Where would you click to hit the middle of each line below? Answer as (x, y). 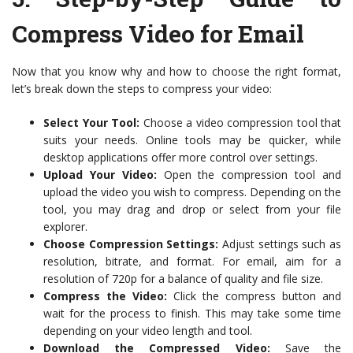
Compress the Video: (105, 296)
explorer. (65, 227)
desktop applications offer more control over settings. (180, 157)
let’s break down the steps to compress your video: (142, 89)
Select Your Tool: (91, 123)
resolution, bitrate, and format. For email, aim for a (192, 261)
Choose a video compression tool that (240, 123)
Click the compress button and (254, 296)
